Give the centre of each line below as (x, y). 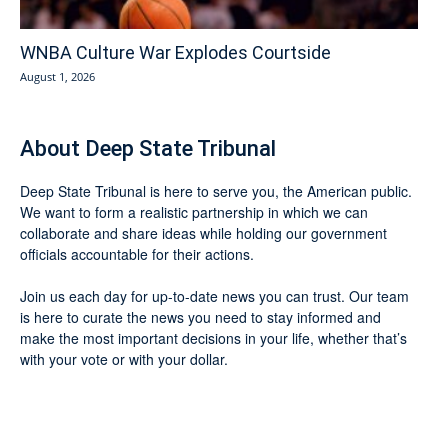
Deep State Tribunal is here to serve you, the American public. (216, 191)
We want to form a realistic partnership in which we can (194, 212)
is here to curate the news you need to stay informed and (200, 317)
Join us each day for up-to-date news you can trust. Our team (214, 296)
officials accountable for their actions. (137, 254)
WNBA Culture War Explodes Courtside (175, 53)
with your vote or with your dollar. (124, 359)
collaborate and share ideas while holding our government (203, 233)
